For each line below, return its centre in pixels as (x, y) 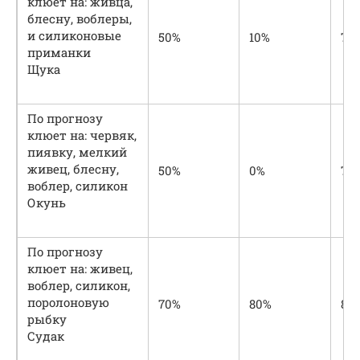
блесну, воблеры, (80, 19)
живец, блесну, (73, 169)
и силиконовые (74, 36)
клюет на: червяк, (82, 135)
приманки (59, 53)
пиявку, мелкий (77, 152)
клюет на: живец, (80, 269)
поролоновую (68, 303)
